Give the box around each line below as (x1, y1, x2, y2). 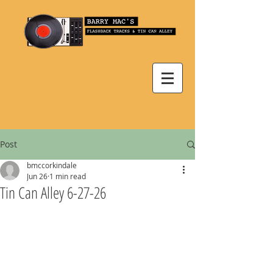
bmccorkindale (27, 160, 77, 170)
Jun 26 (27, 171, 48, 181)
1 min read (49, 171, 86, 181)
